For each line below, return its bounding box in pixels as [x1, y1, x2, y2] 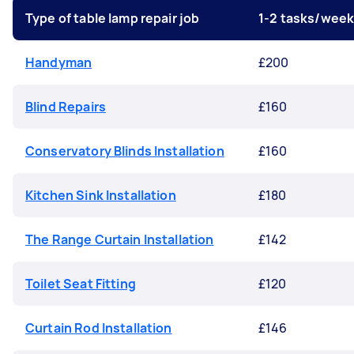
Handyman [25, 54, 92, 71]
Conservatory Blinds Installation [25, 142, 224, 160]
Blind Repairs [25, 98, 106, 115]
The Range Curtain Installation [25, 231, 214, 248]
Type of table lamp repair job [25, 9, 200, 27]
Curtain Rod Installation [25, 319, 172, 337]
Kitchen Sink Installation [25, 186, 176, 204]
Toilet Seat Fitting [25, 275, 136, 292]
